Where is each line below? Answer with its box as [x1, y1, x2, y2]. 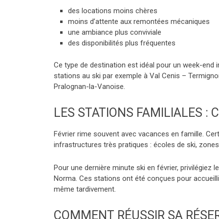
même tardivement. [54, 185, 116, 194]
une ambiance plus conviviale [67, 27, 161, 37]
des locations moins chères [67, 6, 157, 15]
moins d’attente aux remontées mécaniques [67, 17, 210, 26]
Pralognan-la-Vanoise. [54, 82, 127, 91]
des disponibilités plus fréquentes [67, 38, 175, 47]
